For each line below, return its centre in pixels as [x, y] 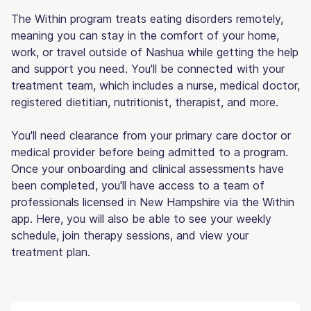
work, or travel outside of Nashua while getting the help [155, 52]
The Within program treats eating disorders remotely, [147, 18]
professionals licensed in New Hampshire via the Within [153, 202]
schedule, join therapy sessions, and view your [130, 235]
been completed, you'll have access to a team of [138, 185]
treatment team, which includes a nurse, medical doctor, [155, 85]
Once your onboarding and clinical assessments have [148, 168]
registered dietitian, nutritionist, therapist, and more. [145, 102]
